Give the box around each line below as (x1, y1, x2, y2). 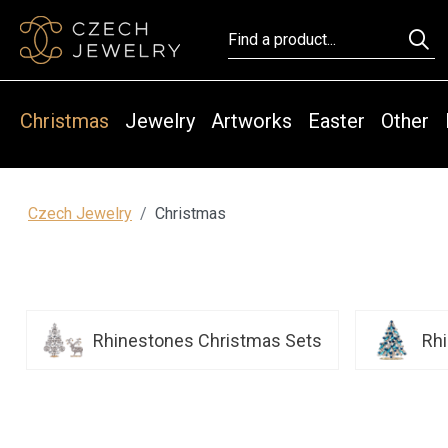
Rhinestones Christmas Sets (93, 329, 322, 351)
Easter (308, 108, 365, 133)
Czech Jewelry (28, 204, 132, 224)
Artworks (211, 108, 292, 133)
